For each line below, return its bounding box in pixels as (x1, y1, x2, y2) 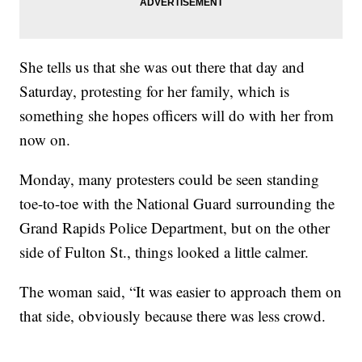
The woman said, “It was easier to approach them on (19, 281, 343, 302)
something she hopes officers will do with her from (19, 105, 335, 126)
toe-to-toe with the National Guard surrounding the (19, 193, 335, 214)
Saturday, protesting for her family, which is (19, 81, 290, 102)
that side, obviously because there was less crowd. (19, 305, 326, 326)
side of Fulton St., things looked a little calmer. (19, 242, 309, 263)
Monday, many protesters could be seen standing (19, 169, 320, 190)
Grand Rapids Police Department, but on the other (19, 217, 330, 238)
